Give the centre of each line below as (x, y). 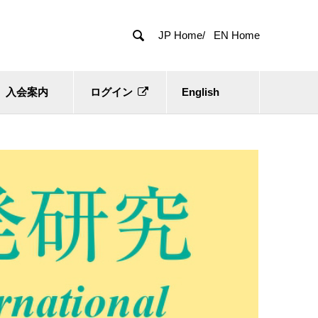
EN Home (237, 35)
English (200, 92)
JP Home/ (182, 35)
